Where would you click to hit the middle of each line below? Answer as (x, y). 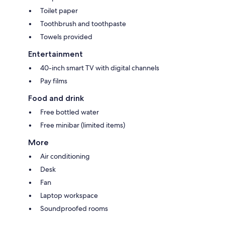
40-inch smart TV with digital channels (100, 68)
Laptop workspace (69, 195)
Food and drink (56, 98)
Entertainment (55, 54)
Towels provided (66, 36)
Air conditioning (65, 156)
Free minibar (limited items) (83, 125)
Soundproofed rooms (74, 208)
